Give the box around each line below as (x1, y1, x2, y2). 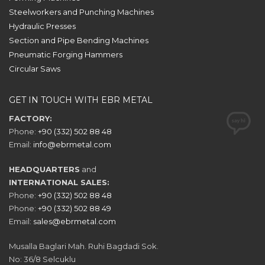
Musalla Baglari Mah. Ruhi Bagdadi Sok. (9, 241, 159, 251)
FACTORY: (9, 114, 52, 123)
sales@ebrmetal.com (33, 216, 116, 226)
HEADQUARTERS (9, 164, 80, 174)
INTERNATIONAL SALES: (9, 177, 109, 187)
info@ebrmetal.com (33, 140, 111, 149)
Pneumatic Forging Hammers (9, 50, 122, 59)
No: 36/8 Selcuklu (9, 254, 76, 264)
